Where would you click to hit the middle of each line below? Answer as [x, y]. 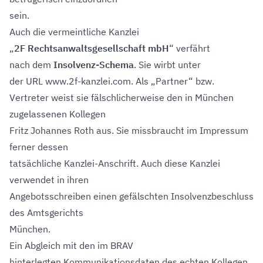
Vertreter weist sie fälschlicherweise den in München [122, 97]
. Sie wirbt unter [167, 65]
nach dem [31, 65]
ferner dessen [39, 147]
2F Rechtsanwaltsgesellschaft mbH [92, 48]
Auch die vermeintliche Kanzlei [74, 32]
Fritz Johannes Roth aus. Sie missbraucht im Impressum [129, 130]
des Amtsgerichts [46, 213]
